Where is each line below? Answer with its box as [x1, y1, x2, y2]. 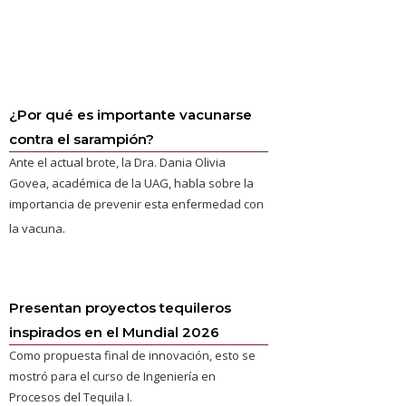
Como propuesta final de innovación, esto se [9, 347, 256, 363]
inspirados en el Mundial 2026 [9, 324, 220, 341]
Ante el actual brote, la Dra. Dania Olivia [9, 154, 227, 170]
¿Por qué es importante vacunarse [9, 106, 253, 123]
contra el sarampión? [9, 130, 155, 148]
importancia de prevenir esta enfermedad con [9, 196, 265, 212]
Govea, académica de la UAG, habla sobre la [9, 175, 255, 191]
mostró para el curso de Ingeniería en [9, 368, 217, 384]
